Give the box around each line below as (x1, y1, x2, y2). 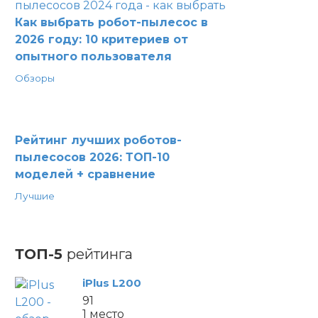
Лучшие (15, 190, 55, 202)
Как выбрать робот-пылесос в (15, 16, 208, 29)
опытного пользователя (15, 50, 172, 63)
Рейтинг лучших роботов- (15, 133, 182, 147)
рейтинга (67, 246, 133, 263)
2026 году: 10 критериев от (15, 33, 188, 46)
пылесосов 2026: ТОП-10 (15, 150, 170, 164)
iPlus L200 (82, 276, 141, 290)
